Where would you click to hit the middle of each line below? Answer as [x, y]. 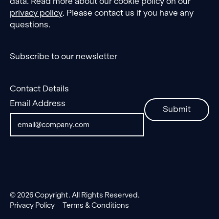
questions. [30, 24]
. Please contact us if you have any [128, 13]
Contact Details [39, 89]
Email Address [37, 104]
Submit [177, 109]
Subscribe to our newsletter [63, 56]
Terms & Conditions [96, 205]
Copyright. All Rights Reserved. [86, 195]
